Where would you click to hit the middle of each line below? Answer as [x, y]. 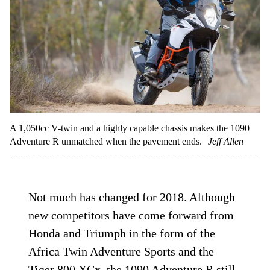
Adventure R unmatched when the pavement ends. [106, 142]
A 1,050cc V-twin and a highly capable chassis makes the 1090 [130, 128]
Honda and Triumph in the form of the [122, 234]
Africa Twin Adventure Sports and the [121, 252]
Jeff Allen [226, 142]
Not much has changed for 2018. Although [132, 197]
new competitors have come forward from [131, 215]
